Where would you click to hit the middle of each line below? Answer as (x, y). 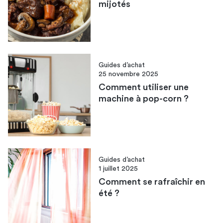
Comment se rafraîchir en (152, 182)
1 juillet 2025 (118, 169)
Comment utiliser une (144, 87)
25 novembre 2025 (129, 74)
